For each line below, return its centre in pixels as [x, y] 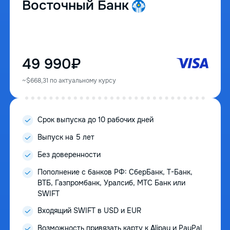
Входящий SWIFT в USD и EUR [89, 211]
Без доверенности [69, 155]
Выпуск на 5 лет [66, 137]
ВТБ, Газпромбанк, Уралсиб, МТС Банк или [111, 183]
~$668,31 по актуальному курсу [69, 81]
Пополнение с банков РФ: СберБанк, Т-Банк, [115, 172]
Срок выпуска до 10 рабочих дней [95, 120]
